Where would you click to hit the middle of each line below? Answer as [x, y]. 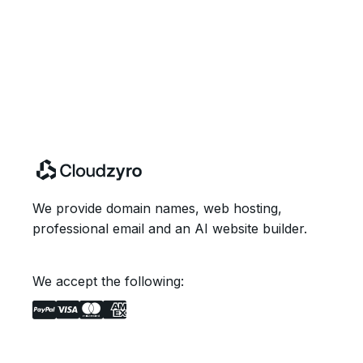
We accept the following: [108, 281]
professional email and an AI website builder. [170, 228]
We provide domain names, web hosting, [157, 208]
